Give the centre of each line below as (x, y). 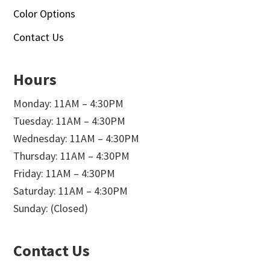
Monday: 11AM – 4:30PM (69, 104)
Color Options (45, 14)
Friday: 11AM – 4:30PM (64, 174)
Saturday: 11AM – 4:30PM (71, 191)
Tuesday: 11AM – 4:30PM (70, 121)
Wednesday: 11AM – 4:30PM (77, 139)
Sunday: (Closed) (51, 209)
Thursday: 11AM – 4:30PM (72, 156)
